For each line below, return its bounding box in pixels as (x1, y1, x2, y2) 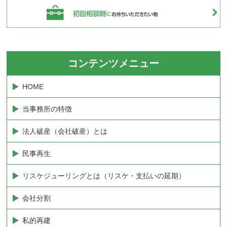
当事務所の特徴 (22, 104, 72, 113)
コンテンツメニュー (67, 57, 159, 69)
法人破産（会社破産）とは (22, 127, 108, 135)
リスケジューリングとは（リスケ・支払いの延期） (22, 171, 186, 180)
